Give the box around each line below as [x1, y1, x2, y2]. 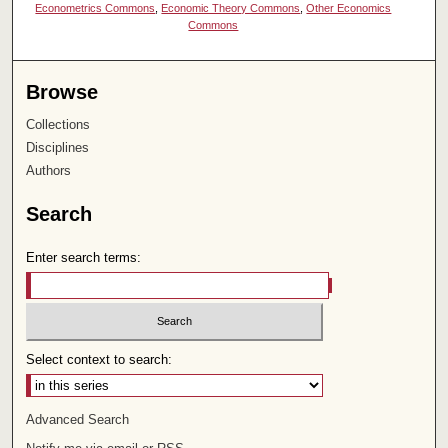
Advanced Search [26, 412, 130, 428]
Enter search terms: [26, 249, 142, 265]
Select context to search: [26, 352, 173, 368]
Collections [26, 116, 91, 132]
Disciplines [26, 139, 90, 155]
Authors [26, 162, 72, 178]
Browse [26, 80, 99, 103]
